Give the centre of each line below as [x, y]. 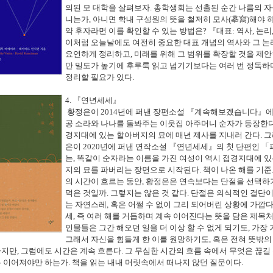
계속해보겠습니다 [226, 112]
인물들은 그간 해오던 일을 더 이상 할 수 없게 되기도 [157, 228]
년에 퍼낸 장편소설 [152, 112]
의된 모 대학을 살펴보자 [108, 8]
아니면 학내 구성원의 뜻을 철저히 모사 [161, 19]
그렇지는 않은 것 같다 [149, 193]
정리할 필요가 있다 [99, 77]
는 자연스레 [86, 205]
